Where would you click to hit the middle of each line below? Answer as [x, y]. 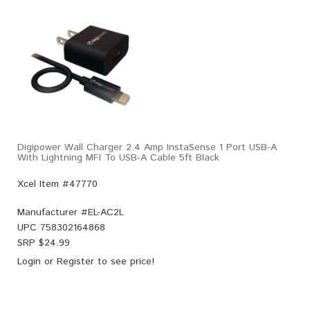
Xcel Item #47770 [57, 184]
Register [75, 261]
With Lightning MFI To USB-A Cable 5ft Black [118, 157]
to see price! [124, 261]
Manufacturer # [53, 212]
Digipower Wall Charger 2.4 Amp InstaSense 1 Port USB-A [147, 147]
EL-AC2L [106, 212]
